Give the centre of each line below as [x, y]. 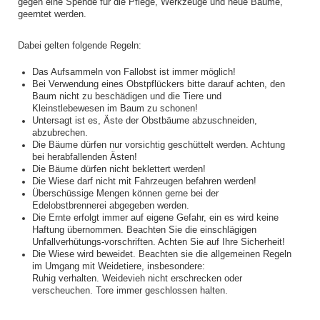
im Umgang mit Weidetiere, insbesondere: [119, 266]
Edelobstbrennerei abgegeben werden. [111, 206]
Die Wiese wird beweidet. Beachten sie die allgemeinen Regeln [162, 254]
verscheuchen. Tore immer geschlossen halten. [130, 291]
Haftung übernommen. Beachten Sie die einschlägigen [144, 230]
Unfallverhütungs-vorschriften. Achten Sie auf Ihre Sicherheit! [159, 242]
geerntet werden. [52, 14]
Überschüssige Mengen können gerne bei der [125, 194]
